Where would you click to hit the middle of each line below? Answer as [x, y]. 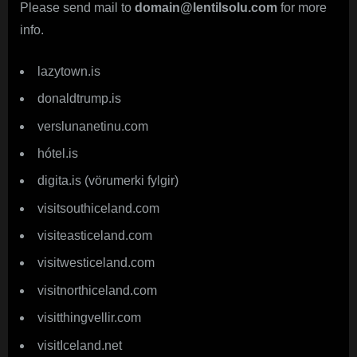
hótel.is [58, 153]
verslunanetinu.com [93, 126]
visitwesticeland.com [96, 263]
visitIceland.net [80, 345]
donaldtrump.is [79, 99]
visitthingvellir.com [89, 318]
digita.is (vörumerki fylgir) [108, 181]
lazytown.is [69, 71]
